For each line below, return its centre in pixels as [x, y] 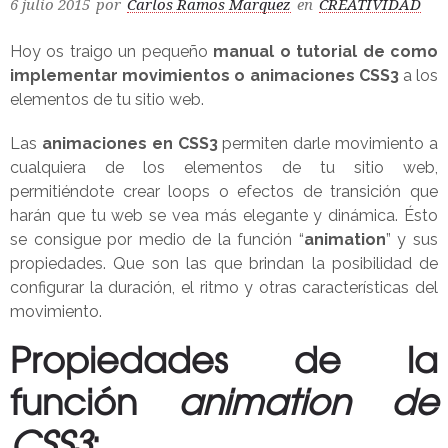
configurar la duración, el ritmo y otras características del [224, 287]
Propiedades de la [224, 364]
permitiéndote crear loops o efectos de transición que [224, 191]
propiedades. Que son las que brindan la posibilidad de [224, 263]
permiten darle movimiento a [328, 143]
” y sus [412, 239]
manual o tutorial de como [326, 51]
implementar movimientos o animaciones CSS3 [204, 75]
